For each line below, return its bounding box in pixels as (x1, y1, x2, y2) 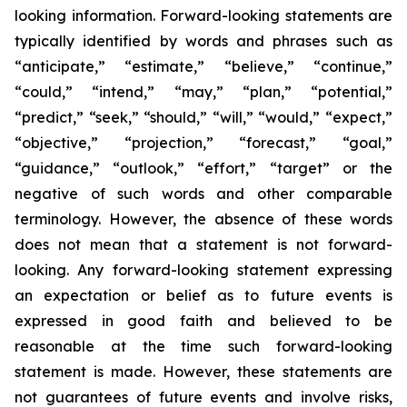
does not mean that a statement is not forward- (15, 235, 392, 253)
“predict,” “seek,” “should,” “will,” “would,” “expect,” (15, 108, 392, 126)
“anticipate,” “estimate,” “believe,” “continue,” (15, 57, 392, 75)
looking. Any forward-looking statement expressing (15, 261, 392, 279)
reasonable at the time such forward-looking (15, 337, 392, 355)
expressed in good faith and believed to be (15, 312, 392, 330)
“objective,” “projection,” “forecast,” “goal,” (15, 134, 392, 152)
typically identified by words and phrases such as (15, 32, 392, 50)
